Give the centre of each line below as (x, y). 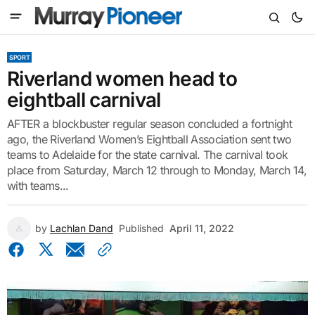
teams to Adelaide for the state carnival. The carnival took (148, 155)
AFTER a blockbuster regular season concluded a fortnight (150, 124)
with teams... (38, 186)
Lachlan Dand (82, 228)
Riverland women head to (122, 79)
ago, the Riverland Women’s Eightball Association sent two (149, 139)
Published (141, 228)
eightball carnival (84, 100)
